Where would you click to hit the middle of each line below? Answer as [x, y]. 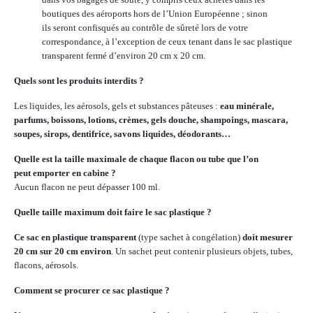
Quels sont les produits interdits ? [79, 81]
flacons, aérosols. [46, 265]
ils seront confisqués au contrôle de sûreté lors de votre [145, 28]
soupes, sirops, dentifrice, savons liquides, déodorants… [122, 134]
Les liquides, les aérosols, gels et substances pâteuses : [117, 106]
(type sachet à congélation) [189, 237]
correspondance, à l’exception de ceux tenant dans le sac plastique [167, 42]
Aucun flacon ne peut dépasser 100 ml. [87, 187]
